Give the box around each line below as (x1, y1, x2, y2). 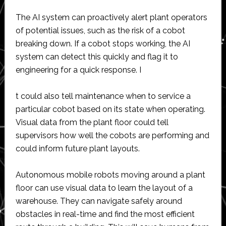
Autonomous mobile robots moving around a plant (15, 169, 205, 180)
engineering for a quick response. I (15, 65, 141, 75)
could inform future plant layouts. (15, 143, 140, 153)
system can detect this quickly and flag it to (15, 51, 178, 62)
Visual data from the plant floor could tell (15, 117, 168, 127)
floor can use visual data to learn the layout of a (15, 183, 193, 193)
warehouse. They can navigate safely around (15, 196, 182, 206)
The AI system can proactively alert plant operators (15, 12, 207, 22)
